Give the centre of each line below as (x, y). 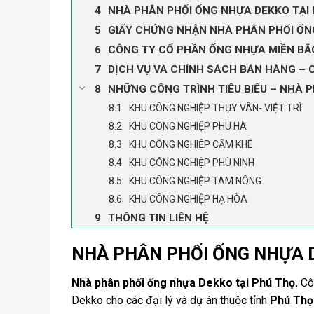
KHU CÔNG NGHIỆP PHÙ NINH (192, 162)
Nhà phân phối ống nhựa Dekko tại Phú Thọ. (186, 283)
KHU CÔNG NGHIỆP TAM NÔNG (195, 180)
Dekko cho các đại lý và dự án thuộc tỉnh (171, 301)
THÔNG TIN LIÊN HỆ (158, 218)
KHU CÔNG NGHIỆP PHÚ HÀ (188, 126)
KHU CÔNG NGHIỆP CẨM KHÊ (191, 144)
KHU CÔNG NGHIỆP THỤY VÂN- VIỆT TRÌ (215, 108)
